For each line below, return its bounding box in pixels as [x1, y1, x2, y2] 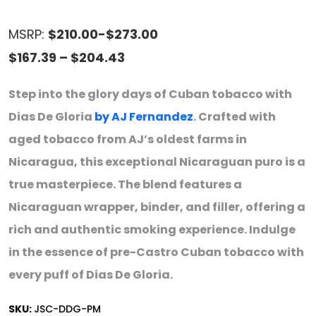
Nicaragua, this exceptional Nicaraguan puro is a [8, 154, 305, 170]
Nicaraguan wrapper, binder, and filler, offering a [8, 199, 305, 215]
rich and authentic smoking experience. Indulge [8, 221, 296, 238]
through [124, 118, 178, 135]
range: [124, 71, 169, 89]
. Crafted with [193, 109, 276, 125]
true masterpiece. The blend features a [8, 176, 242, 193]
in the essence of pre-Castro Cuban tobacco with [8, 244, 304, 260]
